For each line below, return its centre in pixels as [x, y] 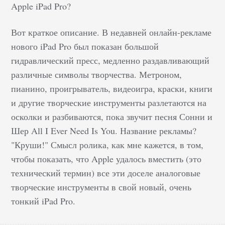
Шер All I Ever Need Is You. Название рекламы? [104, 131]
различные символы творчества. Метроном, [97, 74]
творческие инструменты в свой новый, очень [101, 187]
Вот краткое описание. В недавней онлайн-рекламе [111, 32]
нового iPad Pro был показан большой [85, 46]
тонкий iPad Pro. [43, 201]
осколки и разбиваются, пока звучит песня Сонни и [112, 117]
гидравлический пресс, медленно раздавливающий [110, 60]
